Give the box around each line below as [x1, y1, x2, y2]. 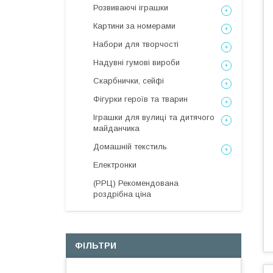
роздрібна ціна [93, 190, 151, 199]
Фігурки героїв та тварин [93, 94, 188, 104]
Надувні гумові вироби [93, 58, 180, 67]
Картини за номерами [93, 21, 175, 30]
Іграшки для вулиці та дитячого [93, 113, 214, 122]
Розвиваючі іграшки [93, 3, 168, 12]
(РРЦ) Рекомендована [93, 179, 179, 188]
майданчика [93, 124, 140, 133]
